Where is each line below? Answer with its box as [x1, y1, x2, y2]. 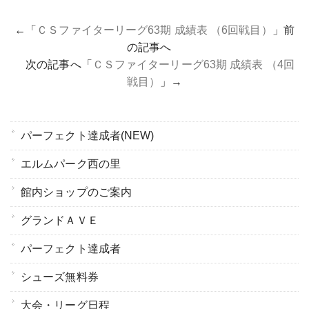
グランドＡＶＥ [21, 214, 99, 226]
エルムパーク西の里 [21, 157, 121, 170]
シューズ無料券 [21, 270, 99, 283]
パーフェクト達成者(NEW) [21, 129, 154, 141]
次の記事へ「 [14, 58, 92, 70]
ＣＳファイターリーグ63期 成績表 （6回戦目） [37, 23, 272, 36]
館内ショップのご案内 [21, 186, 132, 198]
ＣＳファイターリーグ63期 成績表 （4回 [92, 58, 295, 70]
